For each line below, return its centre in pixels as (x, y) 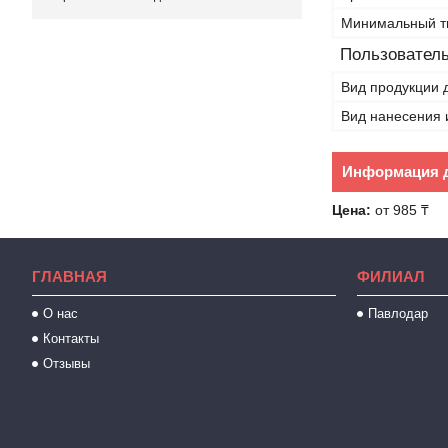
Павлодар (398, 313)
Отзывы (67, 363)
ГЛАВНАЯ (70, 276)
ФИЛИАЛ (391, 276)
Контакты (71, 338)
